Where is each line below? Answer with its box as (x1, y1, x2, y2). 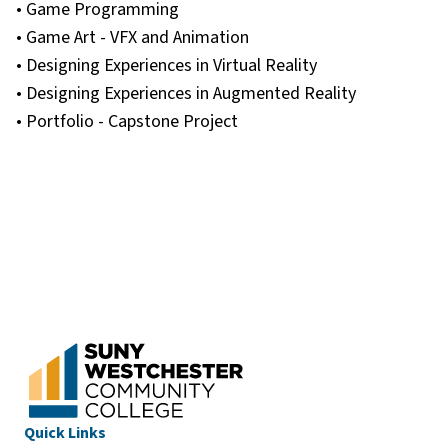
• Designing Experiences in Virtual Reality (16, 53, 317, 79)
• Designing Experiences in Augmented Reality (16, 81, 356, 107)
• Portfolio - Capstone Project (16, 109, 238, 135)
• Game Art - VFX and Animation (16, 25, 249, 51)
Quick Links (24, 422, 106, 444)
